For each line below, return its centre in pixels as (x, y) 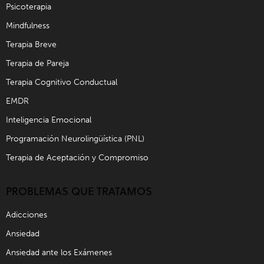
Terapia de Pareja (37, 64)
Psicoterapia (29, 7)
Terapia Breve (31, 45)
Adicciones (27, 215)
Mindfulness (28, 26)
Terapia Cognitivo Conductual (62, 82)
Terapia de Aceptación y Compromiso (77, 158)
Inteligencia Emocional (49, 120)
